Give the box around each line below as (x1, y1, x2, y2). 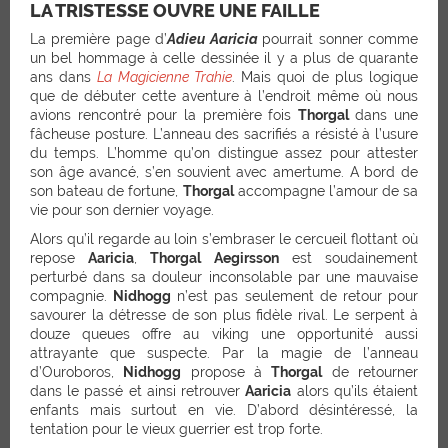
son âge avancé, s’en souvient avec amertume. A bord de (30, 163, 418, 180)
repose (30, 249, 89, 266)
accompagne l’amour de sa (233, 182, 418, 199)
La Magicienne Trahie (97, 68, 232, 85)
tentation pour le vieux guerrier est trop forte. (30, 420, 323, 437)
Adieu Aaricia (167, 30, 258, 47)
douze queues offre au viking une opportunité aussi (30, 325, 418, 342)
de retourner (322, 363, 419, 380)
